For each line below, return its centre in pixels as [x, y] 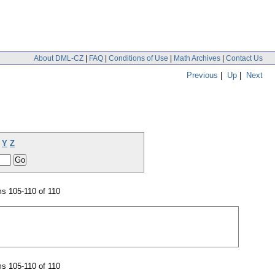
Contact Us [244, 58]
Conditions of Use [138, 58]
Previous [202, 75]
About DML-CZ [59, 58]
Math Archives [197, 58]
